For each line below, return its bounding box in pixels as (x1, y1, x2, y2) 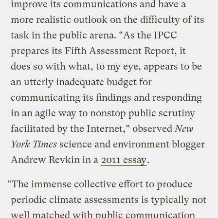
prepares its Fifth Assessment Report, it (11, 45, 186, 56)
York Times (11, 138, 60, 150)
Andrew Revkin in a (11, 154, 101, 165)
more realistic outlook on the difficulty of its (11, 14, 205, 25)
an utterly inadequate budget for (11, 76, 152, 88)
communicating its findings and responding (11, 91, 202, 103)
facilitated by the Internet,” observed (11, 123, 175, 134)
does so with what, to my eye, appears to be (11, 60, 202, 72)
